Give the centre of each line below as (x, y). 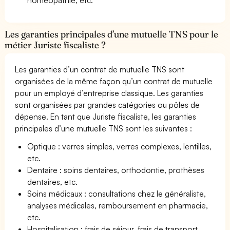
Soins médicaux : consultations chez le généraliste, (117, 193)
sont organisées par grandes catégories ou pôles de (108, 104)
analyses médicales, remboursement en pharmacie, (118, 205)
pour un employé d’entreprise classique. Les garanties (109, 93)
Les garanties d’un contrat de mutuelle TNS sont (100, 69)
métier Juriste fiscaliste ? (55, 45)
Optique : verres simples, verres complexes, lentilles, (120, 146)
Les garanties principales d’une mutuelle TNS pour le (112, 34)
